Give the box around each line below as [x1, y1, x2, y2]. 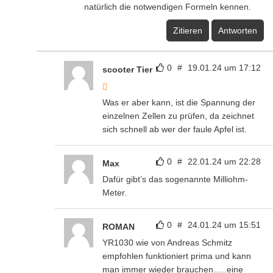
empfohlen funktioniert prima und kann [102, 250, 251, 261]
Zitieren [173, 25, 202, 35]
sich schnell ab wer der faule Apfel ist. [102, 124, 247, 134]
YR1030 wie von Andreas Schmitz [102, 237, 232, 247]
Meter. [102, 187, 127, 197]
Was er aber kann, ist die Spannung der [102, 97, 255, 107]
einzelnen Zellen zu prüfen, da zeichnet [102, 110, 254, 121]
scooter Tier [102, 64, 152, 74]
